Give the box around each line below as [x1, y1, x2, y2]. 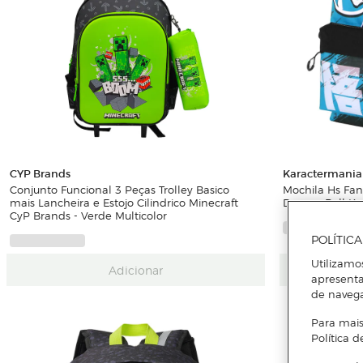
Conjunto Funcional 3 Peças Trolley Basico [10, 181, 229, 198]
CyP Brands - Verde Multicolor [10, 207, 167, 224]
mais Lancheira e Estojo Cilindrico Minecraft [10, 194, 238, 211]
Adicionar [108, 261, 163, 278]
